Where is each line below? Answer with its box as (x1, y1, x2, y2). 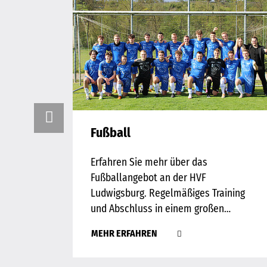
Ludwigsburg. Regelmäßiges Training (91, 187, 245, 200)
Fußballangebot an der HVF (91, 172, 206, 185)
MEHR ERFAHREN (91, 228, 159, 240)
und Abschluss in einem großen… (91, 203, 231, 216)
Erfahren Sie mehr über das (91, 156, 207, 169)
